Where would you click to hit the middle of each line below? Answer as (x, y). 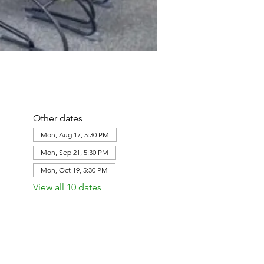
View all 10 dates (67, 187)
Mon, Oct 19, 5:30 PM (74, 170)
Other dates (57, 118)
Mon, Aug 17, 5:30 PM (75, 135)
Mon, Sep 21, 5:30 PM (74, 152)
